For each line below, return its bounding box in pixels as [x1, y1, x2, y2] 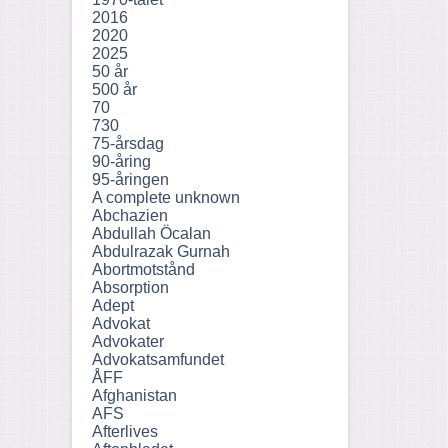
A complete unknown [92, 189, 240, 206]
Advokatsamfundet [92, 351, 224, 368]
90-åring [92, 153, 151, 170]
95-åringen [92, 171, 169, 188]
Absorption [92, 279, 169, 296]
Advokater [92, 333, 164, 350]
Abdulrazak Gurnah [92, 243, 230, 260]
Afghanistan [92, 387, 177, 404]
